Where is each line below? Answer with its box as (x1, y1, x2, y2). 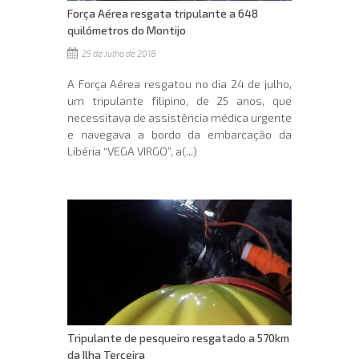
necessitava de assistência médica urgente (67, 110, 292, 124)
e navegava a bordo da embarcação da (67, 127, 292, 141)
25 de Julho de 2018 (80, 47, 156, 58)
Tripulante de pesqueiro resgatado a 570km (67, 331, 289, 345)
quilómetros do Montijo (67, 22, 186, 37)
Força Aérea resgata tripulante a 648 (67, 6, 258, 20)
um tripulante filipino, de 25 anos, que (67, 93, 292, 107)
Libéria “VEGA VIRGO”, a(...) (67, 143, 197, 158)
